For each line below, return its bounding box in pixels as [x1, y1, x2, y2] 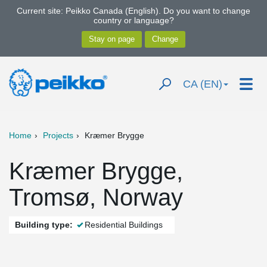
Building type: [15, 220, 73, 229]
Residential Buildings [85, 220, 163, 229]
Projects [43, 131, 73, 140]
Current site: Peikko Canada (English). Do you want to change [17, 6, 250, 15]
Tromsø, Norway [9, 184, 183, 210]
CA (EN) [183, 78, 222, 90]
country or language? [93, 15, 174, 25]
